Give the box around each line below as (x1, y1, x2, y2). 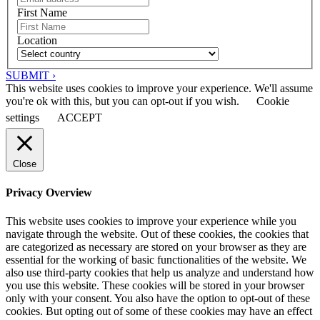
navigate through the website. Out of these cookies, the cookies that (6, 227, 309, 240)
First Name (17, 6, 67, 19)
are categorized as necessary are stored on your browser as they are (6, 240, 306, 253)
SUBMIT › (6, 69, 56, 82)
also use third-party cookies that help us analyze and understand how (6, 266, 314, 279)
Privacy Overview (6, 186, 92, 199)
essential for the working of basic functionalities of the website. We (6, 253, 306, 266)
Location (17, 34, 57, 47)
